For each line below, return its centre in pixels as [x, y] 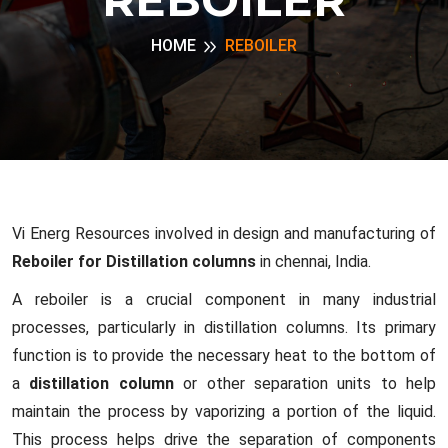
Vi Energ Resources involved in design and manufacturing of [224, 233]
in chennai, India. [313, 261]
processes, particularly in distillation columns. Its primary [224, 327]
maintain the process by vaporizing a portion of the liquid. [224, 411]
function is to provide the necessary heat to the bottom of [224, 355]
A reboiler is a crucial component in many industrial [224, 299]
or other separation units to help [304, 383]
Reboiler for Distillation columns [134, 261]
